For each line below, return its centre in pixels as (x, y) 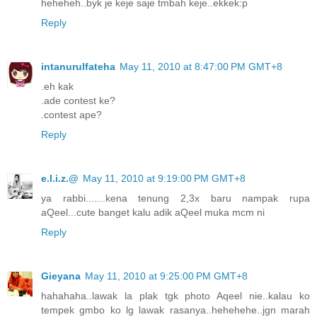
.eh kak (57, 87)
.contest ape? (71, 115)
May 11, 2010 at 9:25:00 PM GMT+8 (166, 276)
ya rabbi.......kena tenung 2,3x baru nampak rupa (175, 198)
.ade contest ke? (78, 101)
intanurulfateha (78, 67)
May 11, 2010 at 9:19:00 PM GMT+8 (164, 179)
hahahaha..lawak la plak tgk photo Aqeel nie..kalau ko (175, 296)
